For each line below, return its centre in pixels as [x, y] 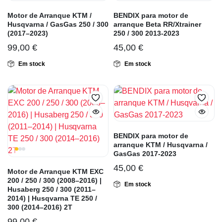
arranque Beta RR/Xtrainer [157, 25]
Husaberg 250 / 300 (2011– [52, 190]
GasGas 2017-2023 [145, 154]
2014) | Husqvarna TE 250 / [52, 198]
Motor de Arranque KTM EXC [55, 172]
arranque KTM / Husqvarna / [161, 145]
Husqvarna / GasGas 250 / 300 [58, 25]
